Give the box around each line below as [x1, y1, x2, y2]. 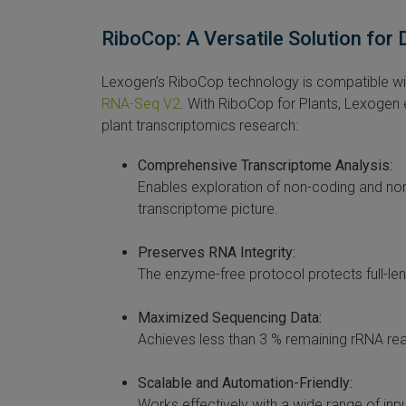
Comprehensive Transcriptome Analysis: [138, 157, 392, 175]
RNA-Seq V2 [101, 95, 180, 113]
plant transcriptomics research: [101, 117, 298, 135]
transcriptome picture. [138, 200, 278, 218]
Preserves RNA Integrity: [138, 244, 295, 262]
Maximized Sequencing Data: [138, 309, 322, 327]
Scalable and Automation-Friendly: [138, 374, 353, 392]
